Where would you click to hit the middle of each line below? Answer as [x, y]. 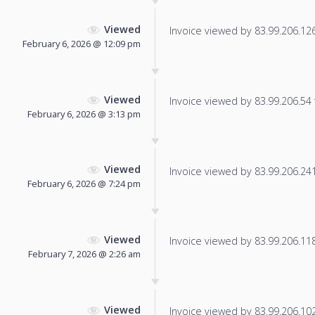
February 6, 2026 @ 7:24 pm [84, 184]
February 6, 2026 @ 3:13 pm [84, 114]
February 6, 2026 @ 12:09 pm [82, 43]
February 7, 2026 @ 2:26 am [84, 254]
